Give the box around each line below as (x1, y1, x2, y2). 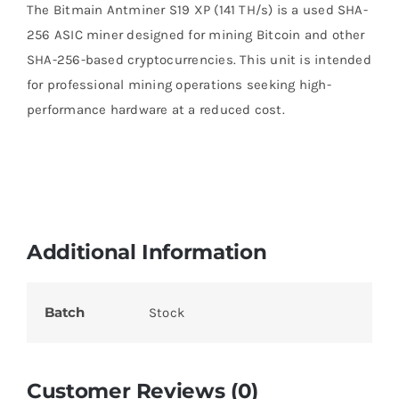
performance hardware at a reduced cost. (26, 102, 285, 118)
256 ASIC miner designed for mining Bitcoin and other (26, 27, 365, 44)
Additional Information (26, 239, 267, 265)
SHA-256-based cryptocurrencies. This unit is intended (26, 52, 371, 69)
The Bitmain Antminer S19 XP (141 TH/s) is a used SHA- (26, 2, 368, 19)
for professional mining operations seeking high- (26, 77, 331, 94)
